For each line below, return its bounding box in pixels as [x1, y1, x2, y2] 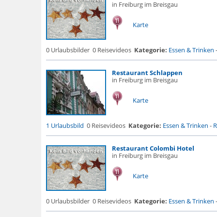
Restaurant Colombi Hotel [111, 144, 194, 153]
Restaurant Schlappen [111, 68, 183, 77]
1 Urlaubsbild [46, 121, 84, 130]
